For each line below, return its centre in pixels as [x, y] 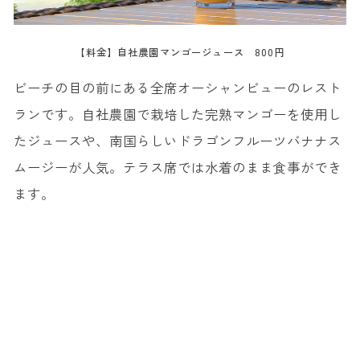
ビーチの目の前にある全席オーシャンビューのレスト [177, 87]
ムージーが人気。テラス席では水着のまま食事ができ [177, 167]
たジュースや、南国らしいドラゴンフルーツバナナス [177, 140]
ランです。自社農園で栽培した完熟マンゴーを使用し [177, 114]
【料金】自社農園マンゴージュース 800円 [180, 53]
